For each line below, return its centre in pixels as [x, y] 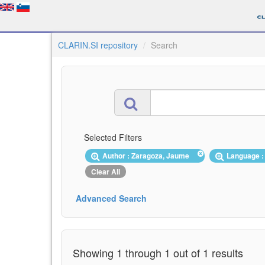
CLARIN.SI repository [98, 45]
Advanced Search [111, 198]
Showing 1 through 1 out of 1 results [158, 252]
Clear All [106, 171]
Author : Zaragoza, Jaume [148, 156]
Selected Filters [113, 137]
